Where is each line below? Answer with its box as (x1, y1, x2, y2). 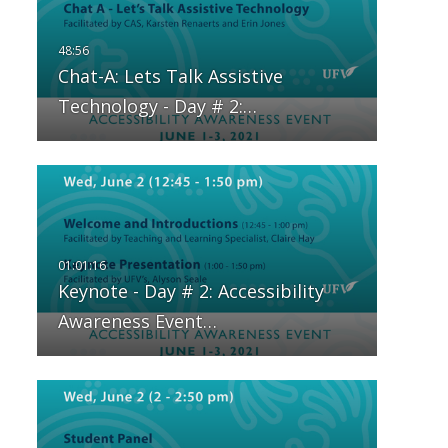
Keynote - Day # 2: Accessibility (57, 279, 324, 304)
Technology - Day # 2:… (57, 94, 257, 119)
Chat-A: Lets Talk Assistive (57, 64, 283, 89)
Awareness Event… (57, 309, 217, 334)
